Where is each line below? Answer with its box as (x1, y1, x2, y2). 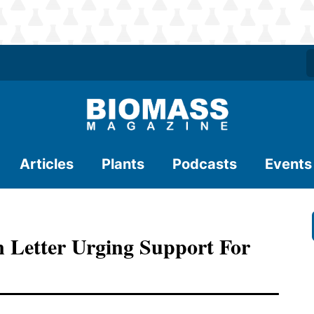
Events (265, 156, 312, 172)
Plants (102, 156, 144, 172)
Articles (20, 156, 74, 172)
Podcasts (172, 156, 237, 172)
